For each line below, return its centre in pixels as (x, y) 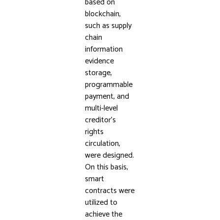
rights (94, 132)
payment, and (107, 96)
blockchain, (103, 14)
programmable (109, 85)
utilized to (101, 203)
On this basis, (106, 167)
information (104, 49)
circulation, (102, 144)
